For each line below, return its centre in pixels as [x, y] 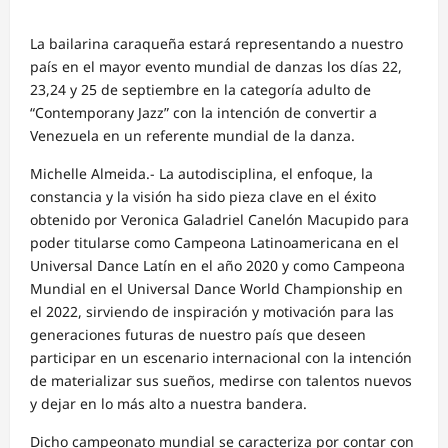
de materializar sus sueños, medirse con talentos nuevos [221, 381]
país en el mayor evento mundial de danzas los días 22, [216, 67]
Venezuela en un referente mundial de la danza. [192, 136]
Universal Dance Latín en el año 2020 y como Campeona [217, 266]
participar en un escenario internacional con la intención [221, 358]
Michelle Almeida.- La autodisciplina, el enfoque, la [201, 174]
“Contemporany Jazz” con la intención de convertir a [203, 113]
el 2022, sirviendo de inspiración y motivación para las [212, 312]
